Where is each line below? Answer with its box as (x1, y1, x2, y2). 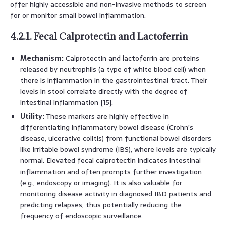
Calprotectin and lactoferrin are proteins (64, 52, 199, 64)
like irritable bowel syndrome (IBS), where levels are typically (20, 143, 216, 155)
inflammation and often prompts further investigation (20, 165, 202, 177)
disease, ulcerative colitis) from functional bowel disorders (20, 132, 211, 144)
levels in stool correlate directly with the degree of (20, 85, 187, 97)
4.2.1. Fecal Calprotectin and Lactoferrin (10, 30, 188, 42)
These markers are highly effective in (44, 110, 169, 122)
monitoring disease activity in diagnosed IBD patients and (20, 188, 211, 199)
